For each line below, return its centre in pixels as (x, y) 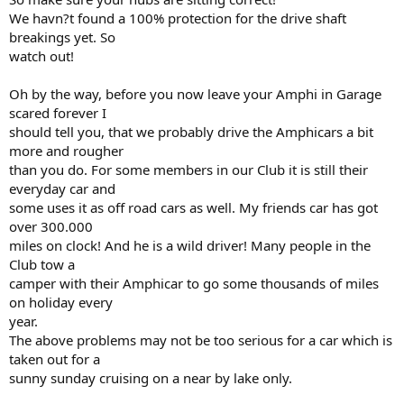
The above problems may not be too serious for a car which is (201, 340)
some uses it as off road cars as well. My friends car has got (193, 207)
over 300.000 (51, 226)
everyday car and (62, 188)
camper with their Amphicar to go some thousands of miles (194, 283)
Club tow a (42, 264)
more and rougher (66, 151)
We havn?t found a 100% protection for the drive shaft (178, 18)
